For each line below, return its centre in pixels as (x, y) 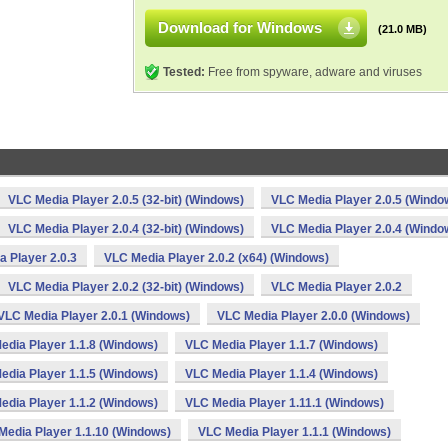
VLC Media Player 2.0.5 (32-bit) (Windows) (126, 200)
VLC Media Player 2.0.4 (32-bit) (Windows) (126, 229)
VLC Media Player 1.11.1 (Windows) (284, 403)
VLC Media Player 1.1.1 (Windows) (294, 432)
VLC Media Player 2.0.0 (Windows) (313, 316)
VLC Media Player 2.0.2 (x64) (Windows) (216, 258)
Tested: (184, 72)
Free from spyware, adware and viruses (313, 72)
